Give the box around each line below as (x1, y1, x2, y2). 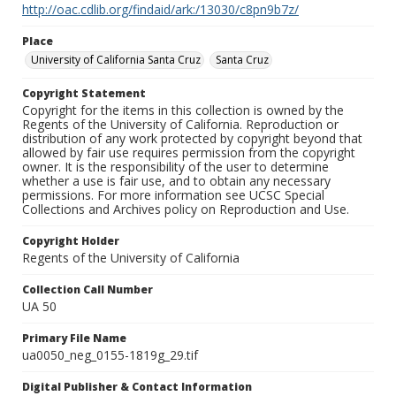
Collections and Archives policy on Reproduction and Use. (22, 201, 349, 218)
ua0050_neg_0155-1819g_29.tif (22, 346, 198, 364)
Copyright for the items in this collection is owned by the (22, 102, 344, 119)
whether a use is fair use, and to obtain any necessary (22, 172, 331, 190)
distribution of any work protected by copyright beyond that (22, 130, 362, 148)
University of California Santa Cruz (31, 52, 201, 68)
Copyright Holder (22, 233, 119, 249)
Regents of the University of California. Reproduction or (22, 116, 339, 133)
